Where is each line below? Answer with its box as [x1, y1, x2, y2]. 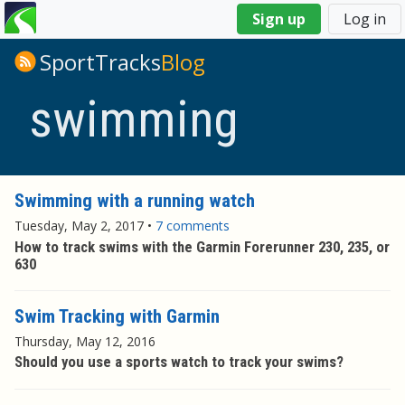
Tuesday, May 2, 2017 [14, 217, 144, 235]
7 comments [155, 217, 230, 235]
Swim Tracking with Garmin [14, 305, 220, 327]
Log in [344, 9, 386, 29]
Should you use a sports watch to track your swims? [14, 353, 344, 372]
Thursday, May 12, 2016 [14, 333, 155, 351]
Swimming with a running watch [14, 190, 255, 212]
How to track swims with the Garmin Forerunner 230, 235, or [14, 237, 390, 256]
